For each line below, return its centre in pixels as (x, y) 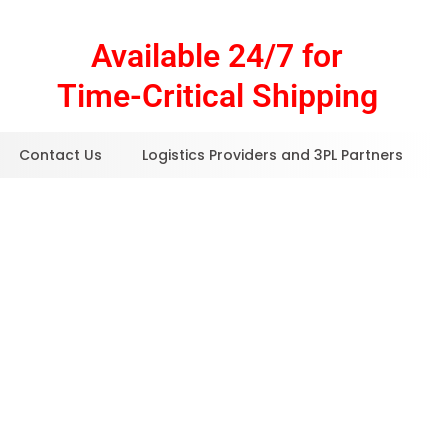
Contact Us (60, 155)
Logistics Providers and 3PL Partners (272, 155)
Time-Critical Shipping (217, 96)
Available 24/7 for (217, 56)
